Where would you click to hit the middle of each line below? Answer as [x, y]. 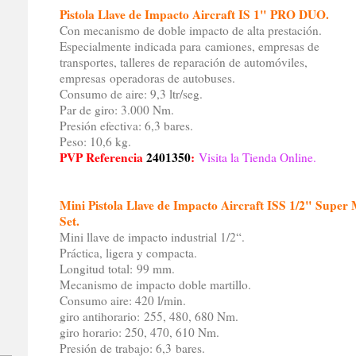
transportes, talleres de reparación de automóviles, [183, 62]
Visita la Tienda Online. [257, 158]
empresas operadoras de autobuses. [147, 78]
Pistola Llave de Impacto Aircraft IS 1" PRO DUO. [194, 15]
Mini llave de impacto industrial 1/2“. [152, 237]
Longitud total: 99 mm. [117, 269]
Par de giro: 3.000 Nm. [116, 110]
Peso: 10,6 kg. [95, 142]
